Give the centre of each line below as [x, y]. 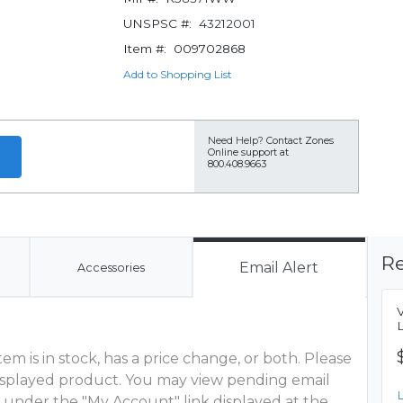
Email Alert [279, 268]
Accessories [111, 268]
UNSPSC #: [157, 23]
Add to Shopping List [177, 74]
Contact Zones [300, 141]
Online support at [248, 152]
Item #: [144, 49]
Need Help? [236, 141]
